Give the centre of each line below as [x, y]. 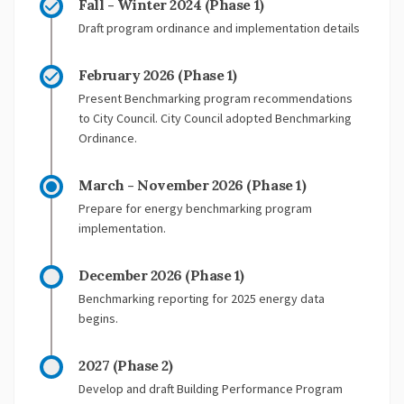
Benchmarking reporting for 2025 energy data [202, 299]
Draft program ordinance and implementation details [219, 28]
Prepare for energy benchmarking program [195, 209]
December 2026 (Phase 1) [161, 275]
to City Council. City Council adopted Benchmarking [215, 119]
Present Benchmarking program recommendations [216, 99]
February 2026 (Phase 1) [158, 75]
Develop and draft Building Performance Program [211, 389]
